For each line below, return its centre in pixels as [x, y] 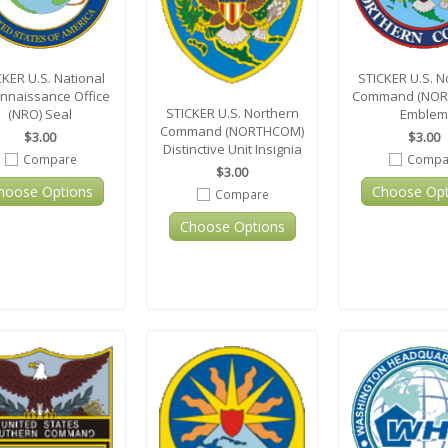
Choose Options [232, 226]
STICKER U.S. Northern [232, 112]
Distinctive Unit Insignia [232, 148]
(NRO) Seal [40, 114]
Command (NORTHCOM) [232, 130]
